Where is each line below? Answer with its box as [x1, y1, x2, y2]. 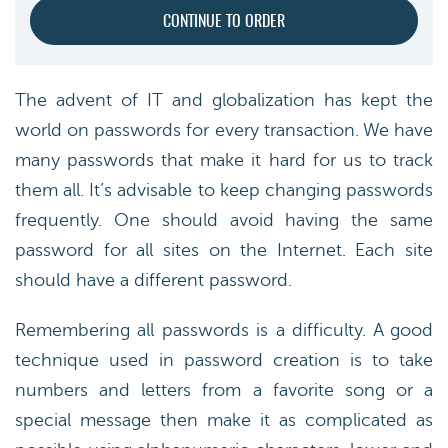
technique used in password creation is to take [15, 350, 433, 370]
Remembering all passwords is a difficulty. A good [15, 320, 433, 340]
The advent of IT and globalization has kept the [15, 90, 433, 110]
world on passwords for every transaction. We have [15, 120, 433, 140]
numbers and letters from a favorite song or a [15, 380, 433, 400]
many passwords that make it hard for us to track [15, 150, 433, 170]
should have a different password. [15, 270, 292, 290]
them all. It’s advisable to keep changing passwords [15, 180, 433, 200]
